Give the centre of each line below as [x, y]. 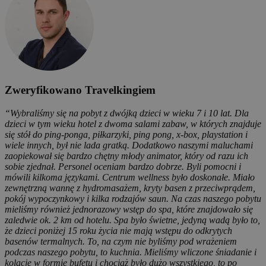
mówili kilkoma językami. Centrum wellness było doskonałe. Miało [130, 177]
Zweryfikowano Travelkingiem [80, 90]
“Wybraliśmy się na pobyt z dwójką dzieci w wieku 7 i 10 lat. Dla [127, 113]
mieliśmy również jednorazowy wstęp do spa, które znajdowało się [129, 209]
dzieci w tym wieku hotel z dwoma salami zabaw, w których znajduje [133, 124]
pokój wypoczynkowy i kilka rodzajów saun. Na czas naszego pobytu [133, 199]
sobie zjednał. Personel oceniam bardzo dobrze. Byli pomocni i [123, 167]
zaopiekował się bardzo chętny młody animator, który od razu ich [126, 156]
